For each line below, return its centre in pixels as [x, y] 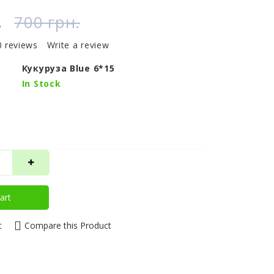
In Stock [41, 83]
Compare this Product [68, 225]
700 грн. [47, 22]
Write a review [78, 45]
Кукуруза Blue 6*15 [68, 68]
